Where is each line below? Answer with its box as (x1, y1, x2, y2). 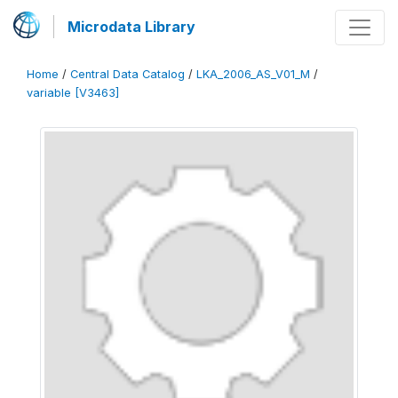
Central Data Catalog (70, 68, 185, 81)
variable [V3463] (27, 86, 119, 99)
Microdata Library (68, 18, 195, 36)
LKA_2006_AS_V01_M (196, 68, 310, 81)
